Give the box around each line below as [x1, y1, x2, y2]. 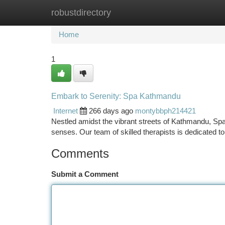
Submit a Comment [51, 170, 119, 178]
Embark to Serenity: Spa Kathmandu [51, 92, 181, 100]
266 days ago [89, 106, 133, 115]
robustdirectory [51, 8, 111, 18]
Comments [51, 147, 109, 160]
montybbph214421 [135, 106, 196, 115]
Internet [53, 106, 78, 115]
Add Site [173, 8, 201, 17]
